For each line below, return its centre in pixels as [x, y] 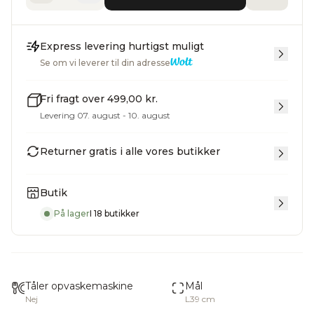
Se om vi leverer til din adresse [105, 62]
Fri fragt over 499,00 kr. [99, 98]
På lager [72, 213]
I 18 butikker [115, 213]
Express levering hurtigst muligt [122, 46]
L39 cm [200, 299]
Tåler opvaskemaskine [79, 286]
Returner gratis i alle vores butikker [130, 151]
